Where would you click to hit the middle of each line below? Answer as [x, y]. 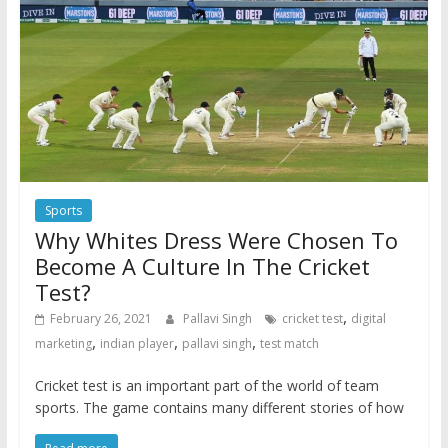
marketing [63, 344]
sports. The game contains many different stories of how [219, 408]
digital [368, 319]
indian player [136, 344]
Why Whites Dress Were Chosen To [216, 240]
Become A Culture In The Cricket [202, 266]
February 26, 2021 [100, 319]
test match [289, 344]
